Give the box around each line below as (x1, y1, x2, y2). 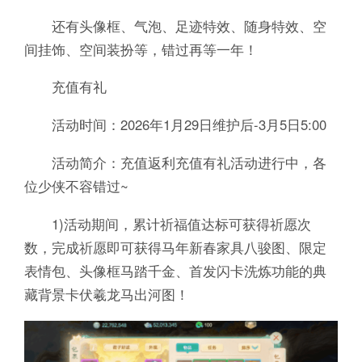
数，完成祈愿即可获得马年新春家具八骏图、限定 (23, 238, 326, 258)
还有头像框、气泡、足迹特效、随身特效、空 (23, 15, 326, 36)
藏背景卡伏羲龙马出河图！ (23, 284, 189, 305)
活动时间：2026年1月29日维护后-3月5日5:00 (23, 115, 326, 135)
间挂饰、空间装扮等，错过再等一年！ (23, 39, 258, 59)
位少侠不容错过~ (23, 176, 128, 196)
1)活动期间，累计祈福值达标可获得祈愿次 (23, 214, 311, 234)
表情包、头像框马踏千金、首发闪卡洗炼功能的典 (23, 261, 326, 281)
